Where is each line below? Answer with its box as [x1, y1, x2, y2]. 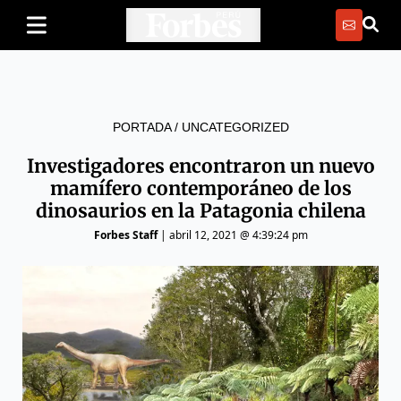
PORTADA [112, 120, 171, 134]
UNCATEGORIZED [181, 120, 289, 134]
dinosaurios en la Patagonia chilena [35, 199, 366, 223]
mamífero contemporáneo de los [49, 176, 352, 200]
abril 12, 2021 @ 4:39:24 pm [168, 227, 308, 243]
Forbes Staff [93, 227, 158, 243]
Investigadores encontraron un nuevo [26, 154, 375, 178]
